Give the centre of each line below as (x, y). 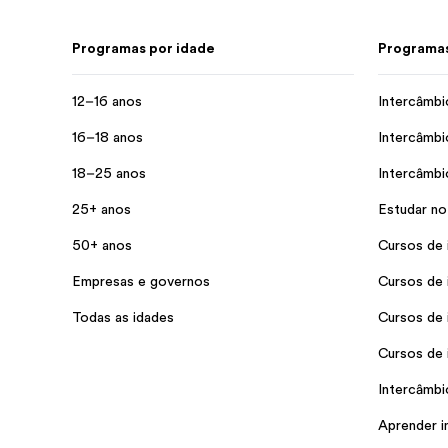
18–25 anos (109, 173)
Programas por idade (143, 48)
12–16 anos (107, 101)
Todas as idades (123, 317)
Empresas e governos (141, 281)
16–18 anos (107, 137)
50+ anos (102, 245)
